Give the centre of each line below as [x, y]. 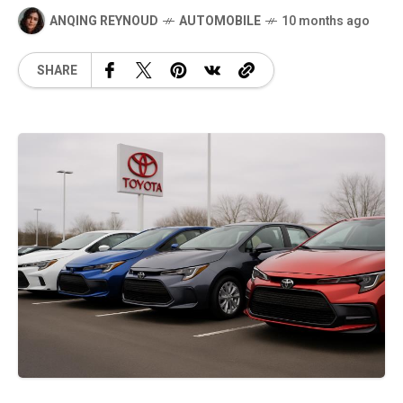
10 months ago [326, 21]
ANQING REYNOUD [104, 21]
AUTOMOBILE [220, 21]
